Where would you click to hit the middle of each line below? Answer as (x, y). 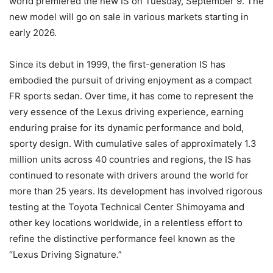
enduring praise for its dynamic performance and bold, (126, 127)
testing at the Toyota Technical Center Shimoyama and (127, 207)
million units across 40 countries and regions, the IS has (130, 159)
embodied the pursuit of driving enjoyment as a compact (130, 80)
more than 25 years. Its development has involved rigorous (136, 191)
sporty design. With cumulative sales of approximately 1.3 (133, 143)
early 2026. (33, 32)
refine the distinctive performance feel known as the (122, 238)
